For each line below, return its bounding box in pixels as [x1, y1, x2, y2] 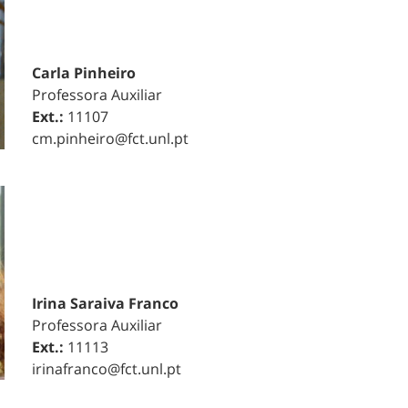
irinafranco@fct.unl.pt [31, 359, 181, 380]
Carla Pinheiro [31, 62, 136, 83]
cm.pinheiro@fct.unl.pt [31, 127, 189, 148]
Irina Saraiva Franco [31, 293, 178, 314]
